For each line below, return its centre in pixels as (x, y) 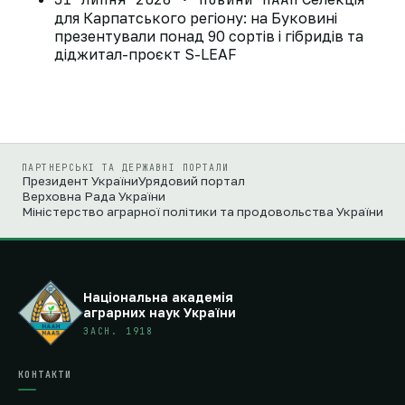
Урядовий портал (192, 181)
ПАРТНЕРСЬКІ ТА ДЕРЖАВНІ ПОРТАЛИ (126, 168)
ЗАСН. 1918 (118, 331)
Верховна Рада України (94, 197)
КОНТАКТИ (45, 375)
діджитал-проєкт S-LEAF (146, 55)
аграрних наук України (160, 312)
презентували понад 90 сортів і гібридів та (209, 37)
